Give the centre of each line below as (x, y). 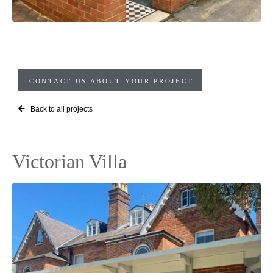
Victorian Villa (69, 162)
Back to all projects (62, 109)
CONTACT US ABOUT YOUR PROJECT (112, 81)
